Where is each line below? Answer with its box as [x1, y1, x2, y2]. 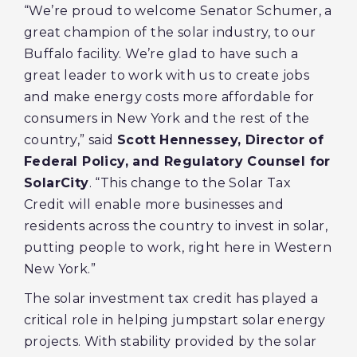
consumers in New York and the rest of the [24, 111, 310, 126]
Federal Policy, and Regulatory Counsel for [24, 154, 331, 169]
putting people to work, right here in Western [24, 240, 331, 255]
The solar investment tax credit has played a [24, 291, 319, 306]
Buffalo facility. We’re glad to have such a [24, 46, 299, 61]
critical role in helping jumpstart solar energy [24, 312, 326, 328]
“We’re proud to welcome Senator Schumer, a [24, 3, 332, 18]
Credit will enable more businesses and [24, 197, 284, 212]
